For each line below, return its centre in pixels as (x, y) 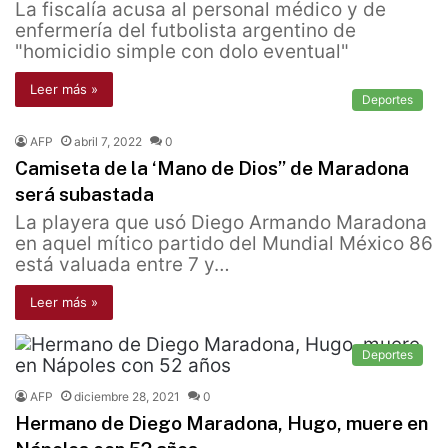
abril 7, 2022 (108, 142)
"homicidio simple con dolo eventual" (182, 52)
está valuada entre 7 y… (122, 265)
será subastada (84, 194)
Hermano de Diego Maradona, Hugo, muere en (221, 423)
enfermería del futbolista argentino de (185, 31)
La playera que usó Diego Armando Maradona (221, 223)
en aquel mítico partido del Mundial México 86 (224, 244)
